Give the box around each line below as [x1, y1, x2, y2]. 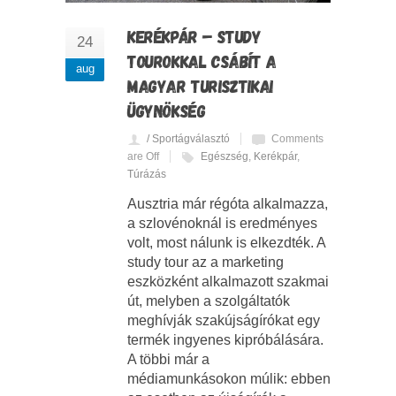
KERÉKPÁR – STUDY [127, 26, 262, 48]
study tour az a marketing [127, 255, 284, 270]
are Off [127, 150, 159, 164]
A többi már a [127, 352, 209, 368]
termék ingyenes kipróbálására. [127, 332, 324, 348]
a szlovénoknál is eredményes [127, 216, 317, 232]
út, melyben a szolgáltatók [127, 293, 290, 309]
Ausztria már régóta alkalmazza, [127, 196, 328, 212]
